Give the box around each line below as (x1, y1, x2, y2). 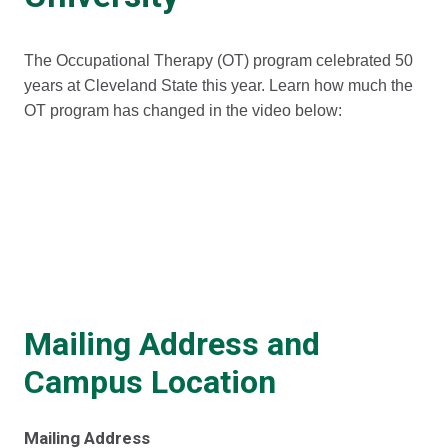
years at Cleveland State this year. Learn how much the (24, 77, 413, 94)
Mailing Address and (24, 325, 320, 363)
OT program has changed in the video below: (24, 102, 342, 119)
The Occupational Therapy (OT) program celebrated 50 (24, 52, 413, 69)
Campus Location (24, 363, 276, 401)
